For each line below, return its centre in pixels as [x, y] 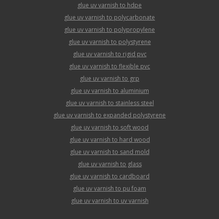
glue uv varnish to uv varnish [109, 200]
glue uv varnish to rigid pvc [109, 54]
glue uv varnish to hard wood [109, 139]
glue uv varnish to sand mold [109, 152]
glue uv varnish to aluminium [109, 90]
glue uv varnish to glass [109, 164]
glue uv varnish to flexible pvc [109, 66]
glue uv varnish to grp [109, 78]
